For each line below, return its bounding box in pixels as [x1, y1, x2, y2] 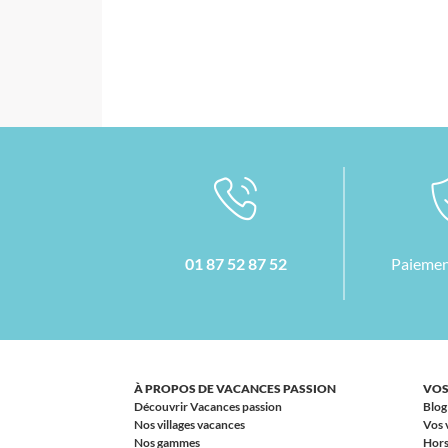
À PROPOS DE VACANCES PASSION [133, 381, 336, 396]
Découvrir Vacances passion [133, 399, 282, 414]
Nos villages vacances [133, 417, 245, 432]
